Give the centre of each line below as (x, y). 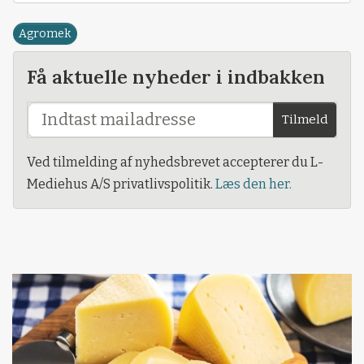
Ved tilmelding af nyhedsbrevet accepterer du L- (175, 162)
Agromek (45, 33)
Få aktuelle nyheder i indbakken (176, 76)
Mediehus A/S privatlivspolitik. (121, 184)
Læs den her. (253, 184)
